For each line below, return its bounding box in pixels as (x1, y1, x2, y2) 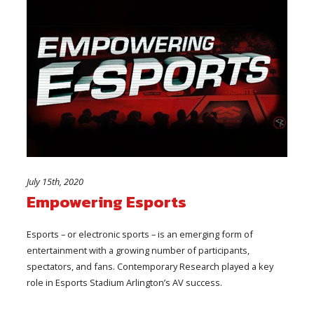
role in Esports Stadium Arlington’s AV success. (27, 275, 223, 289)
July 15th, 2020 (27, 175, 84, 188)
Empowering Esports (27, 189, 187, 214)
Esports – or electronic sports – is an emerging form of (27, 227, 254, 240)
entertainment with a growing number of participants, (27, 243, 250, 257)
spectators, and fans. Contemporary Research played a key (27, 259, 274, 273)
